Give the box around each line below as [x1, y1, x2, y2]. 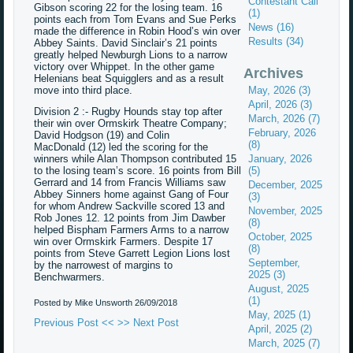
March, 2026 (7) [248, 113, 321, 125]
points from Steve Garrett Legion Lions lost [34, 247, 231, 260]
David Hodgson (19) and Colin [34, 129, 170, 142]
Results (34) [248, 35, 304, 48]
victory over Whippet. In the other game [34, 61, 215, 73]
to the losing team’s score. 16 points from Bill [34, 165, 242, 177]
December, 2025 [248, 179, 323, 191]
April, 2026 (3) [248, 98, 313, 111]
